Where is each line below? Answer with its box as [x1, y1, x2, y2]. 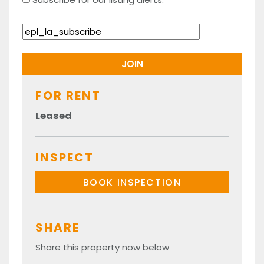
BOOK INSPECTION [82, 175, 181, 189]
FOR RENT [35, 87, 101, 104]
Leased [35, 108, 72, 123]
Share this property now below [35, 241, 169, 254]
